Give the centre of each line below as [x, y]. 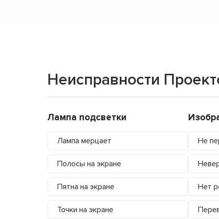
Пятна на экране [86, 186]
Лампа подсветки [87, 117]
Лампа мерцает [84, 141]
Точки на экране [85, 209]
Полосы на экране [89, 164]
